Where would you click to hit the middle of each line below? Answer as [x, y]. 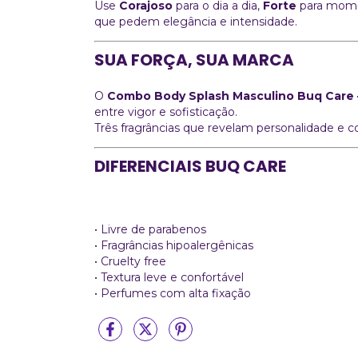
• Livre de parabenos [150, 229]
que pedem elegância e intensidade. [196, 21]
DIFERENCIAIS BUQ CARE [190, 166]
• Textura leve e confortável [169, 277]
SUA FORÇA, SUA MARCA [194, 60]
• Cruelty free [130, 261]
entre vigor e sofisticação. [166, 111]
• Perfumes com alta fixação [173, 293]
